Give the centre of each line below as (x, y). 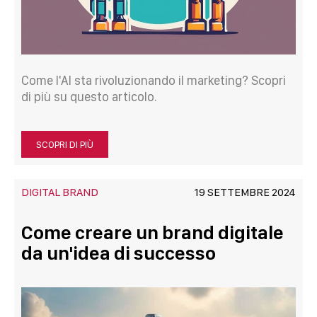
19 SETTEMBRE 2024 (245, 192)
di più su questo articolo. (89, 97)
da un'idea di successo (119, 253)
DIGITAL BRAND (60, 192)
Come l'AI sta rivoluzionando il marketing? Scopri (154, 81)
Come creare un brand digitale (152, 233)
